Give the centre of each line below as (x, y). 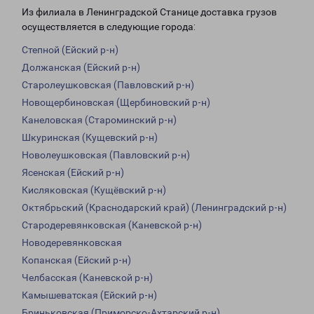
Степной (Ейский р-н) (70, 50)
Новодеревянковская (72, 243)
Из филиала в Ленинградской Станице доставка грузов (149, 12)
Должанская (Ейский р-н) (81, 68)
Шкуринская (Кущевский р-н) (90, 138)
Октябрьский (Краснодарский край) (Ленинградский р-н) (154, 208)
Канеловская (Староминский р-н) (99, 120)
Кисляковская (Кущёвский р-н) (94, 190)
